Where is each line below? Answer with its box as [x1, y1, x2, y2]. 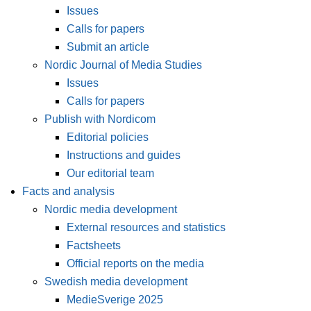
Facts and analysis [22, 185, 115, 197]
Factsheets [67, 239, 121, 251]
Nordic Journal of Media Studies [44, 59, 202, 71]
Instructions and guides [67, 149, 180, 161]
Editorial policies [67, 131, 149, 143]
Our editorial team [67, 167, 154, 179]
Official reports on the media [67, 258, 204, 269]
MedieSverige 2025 [67, 294, 163, 305]
